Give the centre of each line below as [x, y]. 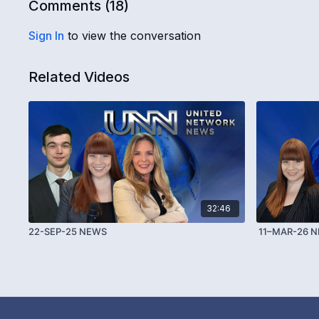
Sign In [47, 36]
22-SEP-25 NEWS [68, 231]
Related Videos [79, 77]
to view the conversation [133, 36]
